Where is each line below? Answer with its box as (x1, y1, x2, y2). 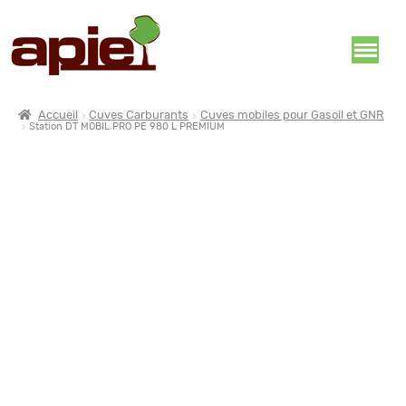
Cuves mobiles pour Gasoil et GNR (199, 110, 384, 121)
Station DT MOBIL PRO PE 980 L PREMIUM (29, 121, 226, 131)
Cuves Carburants (89, 110, 189, 121)
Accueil (38, 110, 79, 121)
